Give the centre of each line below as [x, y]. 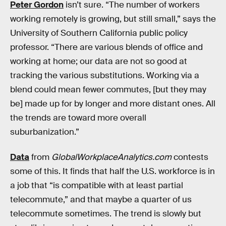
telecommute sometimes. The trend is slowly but [106, 213]
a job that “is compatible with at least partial [97, 185]
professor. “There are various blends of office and [106, 47]
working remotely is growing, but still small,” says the [113, 19]
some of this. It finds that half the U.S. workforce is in [112, 171]
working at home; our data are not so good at [99, 62]
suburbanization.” [45, 132]
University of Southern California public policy [99, 33]
